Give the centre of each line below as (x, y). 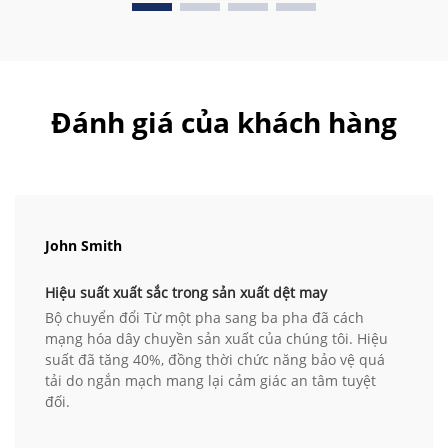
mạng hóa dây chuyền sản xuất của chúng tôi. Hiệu (216, 339)
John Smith (83, 246)
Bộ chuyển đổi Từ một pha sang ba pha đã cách (204, 318)
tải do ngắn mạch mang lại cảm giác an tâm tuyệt (210, 381)
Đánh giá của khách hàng (224, 122)
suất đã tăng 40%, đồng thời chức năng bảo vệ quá (215, 360)
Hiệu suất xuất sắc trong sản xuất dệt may (186, 293)
